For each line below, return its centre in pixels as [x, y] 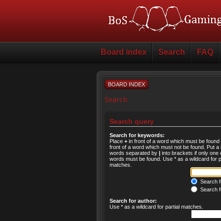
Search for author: [133, 201]
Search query [132, 121]
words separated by [134, 153]
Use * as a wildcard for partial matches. [156, 207]
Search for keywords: [137, 135]
